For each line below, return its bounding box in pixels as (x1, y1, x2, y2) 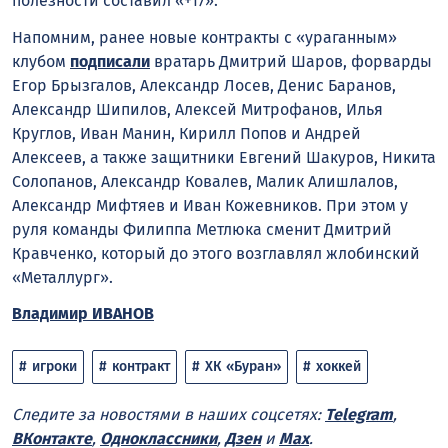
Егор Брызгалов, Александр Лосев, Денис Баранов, (12, 75, 396, 95)
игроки (32, 358, 77, 376)
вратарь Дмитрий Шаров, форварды (150, 51, 432, 71)
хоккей (316, 358, 361, 376)
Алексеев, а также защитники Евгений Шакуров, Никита (12, 147, 436, 167)
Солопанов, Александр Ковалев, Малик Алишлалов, (12, 171, 398, 191)
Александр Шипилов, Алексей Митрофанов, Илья (12, 99, 383, 119)
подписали (70, 51, 150, 71)
